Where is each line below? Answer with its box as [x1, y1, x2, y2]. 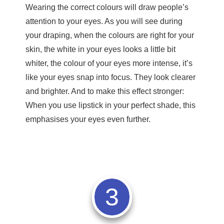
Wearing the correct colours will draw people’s [25, 2, 188, 11]
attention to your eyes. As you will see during [25, 16, 182, 25]
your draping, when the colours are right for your [25, 30, 194, 39]
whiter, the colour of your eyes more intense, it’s [25, 58, 192, 67]
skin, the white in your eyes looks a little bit [25, 44, 175, 53]
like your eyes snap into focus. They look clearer [25, 72, 195, 81]
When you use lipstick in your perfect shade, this [25, 100, 195, 109]
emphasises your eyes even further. [25, 114, 152, 123]
